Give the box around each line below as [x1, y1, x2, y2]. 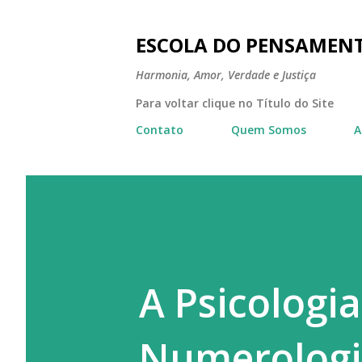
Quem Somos [231, 122, 306, 137]
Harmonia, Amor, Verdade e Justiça [136, 67, 316, 82]
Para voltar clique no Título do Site [136, 95, 334, 111]
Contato [136, 122, 183, 137]
